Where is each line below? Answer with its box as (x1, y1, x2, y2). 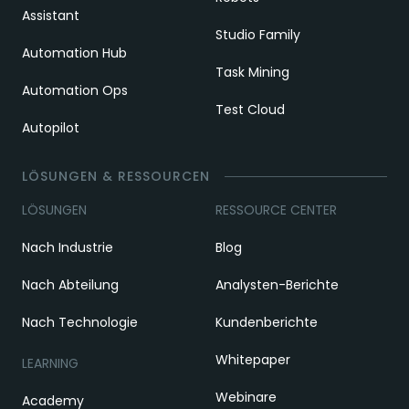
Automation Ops (22, 81, 128, 100)
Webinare (215, 388, 277, 406)
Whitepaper (215, 351, 290, 369)
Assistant (22, 6, 79, 25)
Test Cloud (215, 100, 285, 119)
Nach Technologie (22, 313, 138, 331)
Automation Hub (22, 44, 127, 62)
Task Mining (215, 63, 289, 81)
